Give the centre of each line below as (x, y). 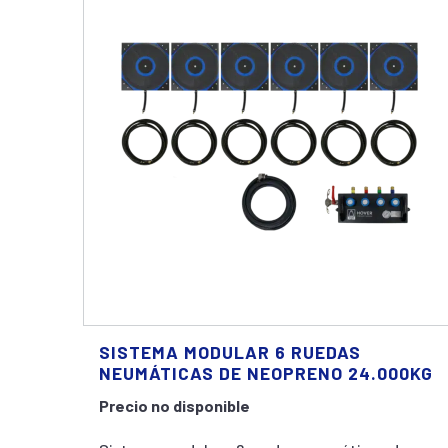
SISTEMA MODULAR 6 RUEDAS (230, 352)
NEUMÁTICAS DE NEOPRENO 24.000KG (266, 373)
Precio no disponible (174, 405)
